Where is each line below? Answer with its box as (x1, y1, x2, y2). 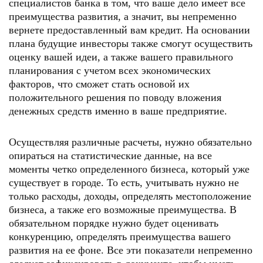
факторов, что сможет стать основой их (9, 78, 190, 90)
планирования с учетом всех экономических (9, 65, 211, 76)
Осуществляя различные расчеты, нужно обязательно (9, 136, 252, 148)
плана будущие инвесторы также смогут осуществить (9, 38, 252, 49)
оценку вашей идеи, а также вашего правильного (9, 51, 233, 63)
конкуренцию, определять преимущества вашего (9, 231, 231, 242)
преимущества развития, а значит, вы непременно (9, 11, 237, 22)
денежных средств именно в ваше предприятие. (9, 105, 227, 117)
